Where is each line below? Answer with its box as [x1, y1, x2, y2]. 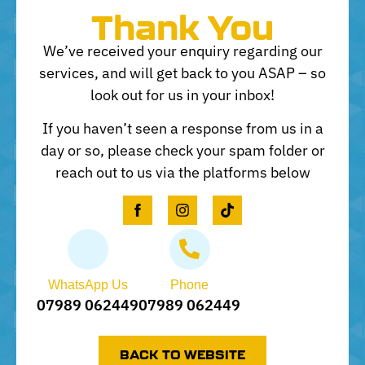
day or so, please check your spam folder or [40, 141, 325, 161]
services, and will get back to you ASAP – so [39, 64, 326, 82]
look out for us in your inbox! [90, 86, 275, 104]
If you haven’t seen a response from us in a [42, 119, 323, 139]
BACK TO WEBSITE [120, 346, 245, 362]
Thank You [91, 7, 274, 46]
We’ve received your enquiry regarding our [42, 42, 323, 60]
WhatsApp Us [47, 277, 128, 292]
